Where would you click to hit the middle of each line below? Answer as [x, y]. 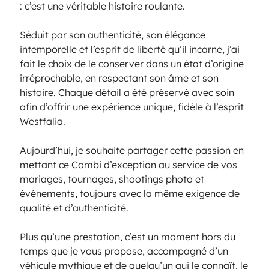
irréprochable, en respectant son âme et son [119, 78]
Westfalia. [43, 121]
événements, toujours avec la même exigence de [130, 193]
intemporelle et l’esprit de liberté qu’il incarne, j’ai [130, 49]
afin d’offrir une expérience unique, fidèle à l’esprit [132, 107]
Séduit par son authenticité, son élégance [113, 35]
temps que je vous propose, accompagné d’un [124, 251]
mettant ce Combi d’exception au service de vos [128, 164]
